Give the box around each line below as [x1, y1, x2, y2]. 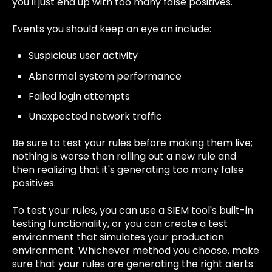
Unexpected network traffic [29, 109, 163, 124]
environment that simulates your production [12, 229, 224, 244]
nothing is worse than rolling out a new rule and [12, 149, 236, 164]
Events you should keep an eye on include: [12, 22, 211, 36]
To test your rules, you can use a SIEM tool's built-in [12, 203, 253, 217]
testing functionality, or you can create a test [12, 216, 228, 231]
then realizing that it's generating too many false [12, 163, 244, 177]
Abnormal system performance [29, 69, 182, 83]
